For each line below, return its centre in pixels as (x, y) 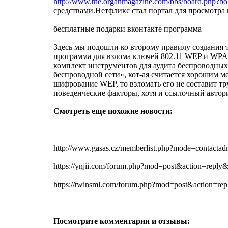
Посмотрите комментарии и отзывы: (122, 221)
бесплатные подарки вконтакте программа (127, 28)
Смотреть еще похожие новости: (113, 111)
